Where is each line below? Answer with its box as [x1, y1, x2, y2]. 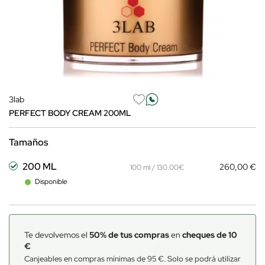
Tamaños [9, 136, 48, 148]
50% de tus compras [89, 230, 169, 240]
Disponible [35, 177, 67, 186]
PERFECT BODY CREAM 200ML [9, 108, 131, 118]
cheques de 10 [182, 230, 237, 240]
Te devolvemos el [24, 230, 89, 240]
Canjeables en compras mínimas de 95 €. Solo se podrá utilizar [24, 254, 241, 264]
